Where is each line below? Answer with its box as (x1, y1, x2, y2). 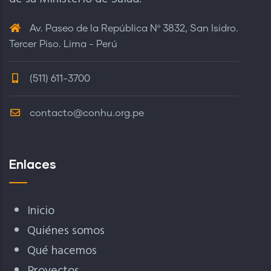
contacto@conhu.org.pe (30, 108, 144, 118)
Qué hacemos (27, 241, 97, 261)
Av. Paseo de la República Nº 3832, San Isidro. (27, 24, 238, 33)
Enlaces (9, 157, 56, 171)
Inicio (27, 201, 54, 221)
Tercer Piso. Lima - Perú (9, 39, 117, 49)
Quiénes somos (27, 221, 105, 241)
